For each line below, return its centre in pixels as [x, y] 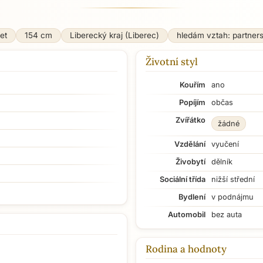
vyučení [225, 144]
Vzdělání [190, 144]
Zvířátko [190, 120]
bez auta [227, 215]
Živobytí [190, 162]
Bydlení [192, 197]
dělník [222, 162]
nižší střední [233, 179]
